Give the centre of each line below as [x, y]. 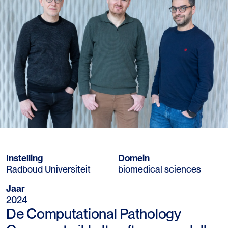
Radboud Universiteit [48, 169]
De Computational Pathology [93, 213]
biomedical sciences [160, 169]
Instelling [24, 158]
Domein [134, 158]
